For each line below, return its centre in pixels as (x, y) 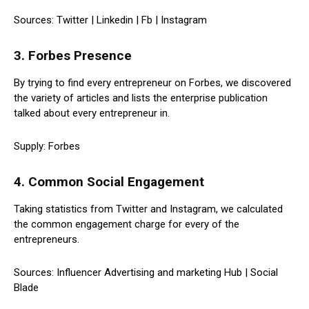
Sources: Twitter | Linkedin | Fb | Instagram (110, 20)
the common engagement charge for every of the (127, 225)
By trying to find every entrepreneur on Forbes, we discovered (152, 83)
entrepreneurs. (47, 240)
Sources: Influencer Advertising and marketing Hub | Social (146, 273)
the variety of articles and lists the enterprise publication (141, 98)
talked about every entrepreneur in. (92, 113)
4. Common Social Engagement (109, 182)
